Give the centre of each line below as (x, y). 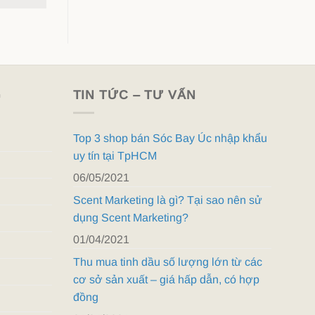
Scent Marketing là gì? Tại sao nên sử (167, 200)
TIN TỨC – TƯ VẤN (134, 95)
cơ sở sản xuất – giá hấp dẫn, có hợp (166, 279)
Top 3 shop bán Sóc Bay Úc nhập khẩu (170, 138)
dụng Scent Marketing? (130, 217)
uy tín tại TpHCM (115, 155)
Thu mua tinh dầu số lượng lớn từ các (167, 262)
